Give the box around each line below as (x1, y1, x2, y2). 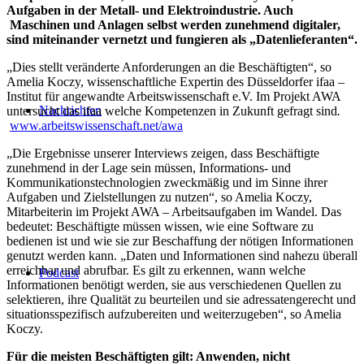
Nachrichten (39, 103, 102, 117)
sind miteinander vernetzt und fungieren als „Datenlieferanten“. (6, 32, 357, 46)
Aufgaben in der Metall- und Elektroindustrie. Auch (6, 2, 293, 17)
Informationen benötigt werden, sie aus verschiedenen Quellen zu (6, 277, 341, 292)
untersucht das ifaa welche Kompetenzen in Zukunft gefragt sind (6, 103, 337, 118)
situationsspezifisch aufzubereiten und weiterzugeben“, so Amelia (6, 306, 341, 321)
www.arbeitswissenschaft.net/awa (10, 118, 183, 132)
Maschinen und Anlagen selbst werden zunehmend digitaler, (6, 17, 340, 32)
